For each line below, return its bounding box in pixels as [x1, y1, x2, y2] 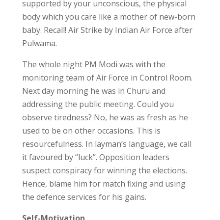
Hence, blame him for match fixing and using [22, 178, 186, 189]
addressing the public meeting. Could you [22, 99, 174, 110]
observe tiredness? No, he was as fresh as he [22, 112, 188, 123]
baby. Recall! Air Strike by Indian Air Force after [22, 25, 192, 35]
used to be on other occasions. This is [22, 125, 161, 136]
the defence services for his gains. [22, 192, 146, 202]
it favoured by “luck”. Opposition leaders [22, 152, 169, 163]
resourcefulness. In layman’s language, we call [22, 138, 192, 149]
